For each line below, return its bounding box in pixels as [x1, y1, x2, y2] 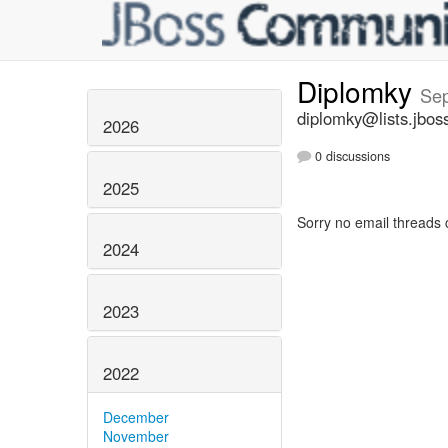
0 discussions [311, 147, 390, 166]
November [103, 425, 169, 446]
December [103, 406, 169, 427]
